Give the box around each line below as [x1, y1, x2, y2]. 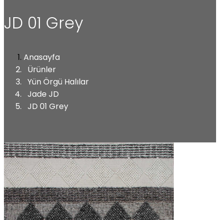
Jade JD [27, 88, 59, 100]
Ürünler [27, 63, 56, 75]
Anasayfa [24, 51, 60, 63]
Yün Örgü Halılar [27, 76, 89, 87]
